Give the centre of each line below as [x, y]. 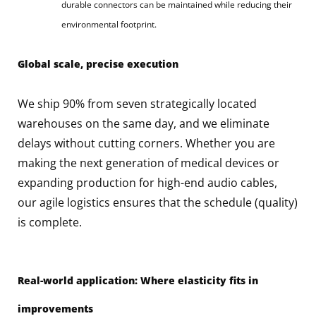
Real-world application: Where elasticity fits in [138, 280]
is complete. [50, 222]
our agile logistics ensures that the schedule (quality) [158, 202]
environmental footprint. [109, 24]
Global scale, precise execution [98, 63]
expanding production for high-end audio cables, [147, 182]
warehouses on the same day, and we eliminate [144, 123]
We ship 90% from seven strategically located [137, 103]
